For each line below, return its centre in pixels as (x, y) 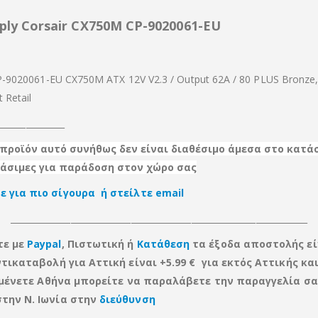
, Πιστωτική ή (99, 244)
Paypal (44, 244)
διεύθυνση (127, 299)
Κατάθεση (163, 244)
